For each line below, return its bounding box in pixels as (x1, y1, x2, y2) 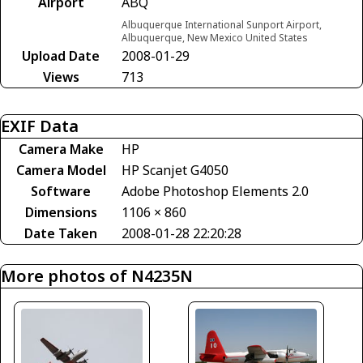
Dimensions (24, 203, 97, 222)
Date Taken (24, 224, 97, 243)
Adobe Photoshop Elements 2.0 (122, 182, 309, 201)
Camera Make (18, 140, 104, 159)
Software (31, 182, 91, 201)
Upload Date (22, 47, 100, 66)
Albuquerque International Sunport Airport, (122, 18, 322, 32)
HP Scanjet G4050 (122, 161, 228, 180)
